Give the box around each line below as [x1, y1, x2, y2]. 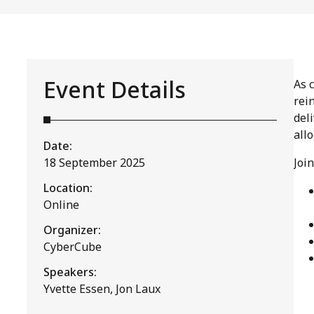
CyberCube [43, 239, 102, 254]
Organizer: [43, 222, 102, 238]
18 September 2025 [43, 155, 146, 170]
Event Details [43, 74, 186, 104]
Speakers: [43, 264, 97, 280]
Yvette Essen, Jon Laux [43, 281, 161, 296]
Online [43, 197, 80, 212]
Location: [43, 180, 93, 196]
